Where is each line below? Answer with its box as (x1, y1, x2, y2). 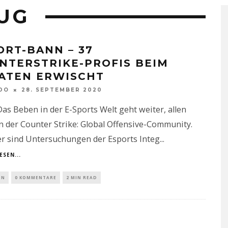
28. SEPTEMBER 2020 (21, 87, 102, 94)
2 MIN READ (66, 175, 97, 181)
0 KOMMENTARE (14, 175, 56, 181)
